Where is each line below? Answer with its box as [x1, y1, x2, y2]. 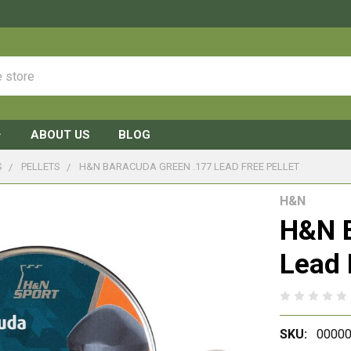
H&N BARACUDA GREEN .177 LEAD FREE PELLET [79, 161, 300, 172]
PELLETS [21, 161, 61, 172]
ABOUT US [31, 128, 90, 142]
